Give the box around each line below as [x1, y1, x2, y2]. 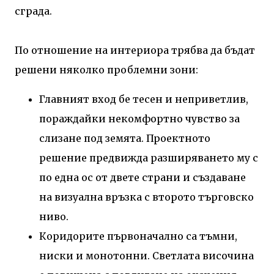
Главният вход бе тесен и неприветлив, [39, 92, 248, 105]
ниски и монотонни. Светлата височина [39, 249, 254, 262]
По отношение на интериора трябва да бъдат [15, 43, 255, 56]
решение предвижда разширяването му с [39, 151, 258, 164]
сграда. [15, 4, 52, 17]
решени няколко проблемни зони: [15, 63, 198, 76]
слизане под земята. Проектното [39, 131, 210, 144]
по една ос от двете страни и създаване [39, 171, 246, 183]
